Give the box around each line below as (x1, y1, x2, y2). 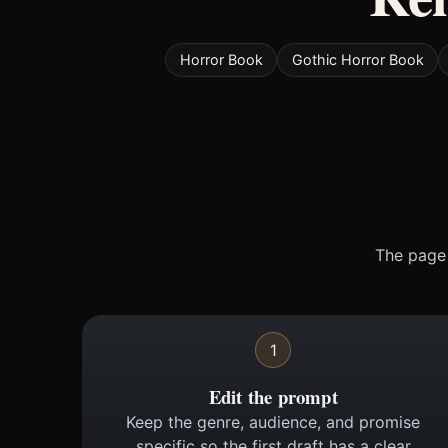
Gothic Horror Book (291, 51, 424, 69)
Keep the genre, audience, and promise (126, 411, 421, 432)
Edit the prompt (208, 382, 338, 410)
